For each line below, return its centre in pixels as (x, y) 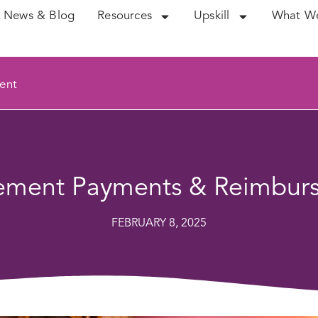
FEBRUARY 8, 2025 (159, 224)
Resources (125, 16)
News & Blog (39, 16)
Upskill (212, 16)
